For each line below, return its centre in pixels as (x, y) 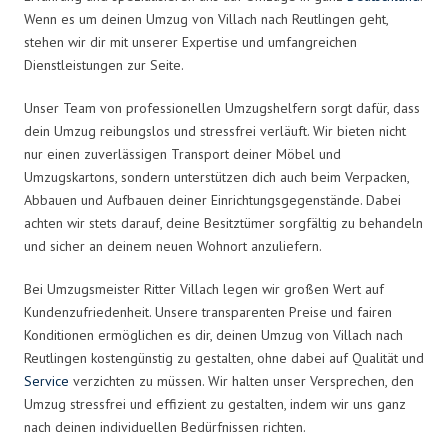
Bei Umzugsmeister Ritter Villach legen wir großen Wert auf (204, 288)
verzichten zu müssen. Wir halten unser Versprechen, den (241, 380)
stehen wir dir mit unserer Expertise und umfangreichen (190, 41)
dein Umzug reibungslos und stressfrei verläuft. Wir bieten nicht (215, 130)
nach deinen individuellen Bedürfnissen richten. (165, 426)
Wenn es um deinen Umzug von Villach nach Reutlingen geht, (206, 18)
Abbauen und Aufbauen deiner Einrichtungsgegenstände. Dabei (212, 199)
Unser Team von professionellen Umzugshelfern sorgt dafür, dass (222, 107)
